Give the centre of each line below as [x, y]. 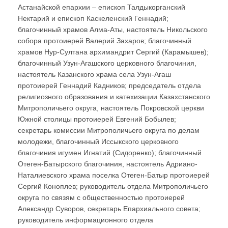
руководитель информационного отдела [85, 220]
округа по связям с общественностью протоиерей [101, 198]
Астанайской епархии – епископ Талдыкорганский [102, 7]
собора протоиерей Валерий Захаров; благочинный [105, 41]
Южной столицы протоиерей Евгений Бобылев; [97, 119]
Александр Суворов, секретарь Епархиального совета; [109, 209]
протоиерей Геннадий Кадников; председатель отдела [109, 86]
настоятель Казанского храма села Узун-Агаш [94, 75]
